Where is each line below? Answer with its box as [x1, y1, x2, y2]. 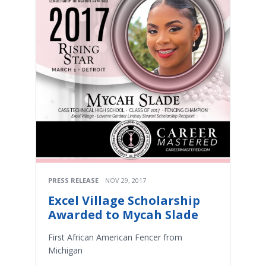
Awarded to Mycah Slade [48, 207, 198, 223]
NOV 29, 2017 [105, 176, 146, 185]
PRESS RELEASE [48, 176, 99, 185]
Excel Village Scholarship [48, 192, 200, 208]
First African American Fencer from [48, 232, 182, 243]
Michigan [48, 245, 83, 256]
